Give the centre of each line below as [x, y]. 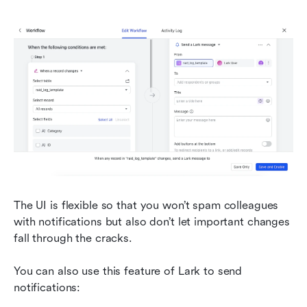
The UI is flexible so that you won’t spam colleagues [146, 206]
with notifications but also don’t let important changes [152, 222]
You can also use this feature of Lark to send [128, 271]
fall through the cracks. [73, 238]
